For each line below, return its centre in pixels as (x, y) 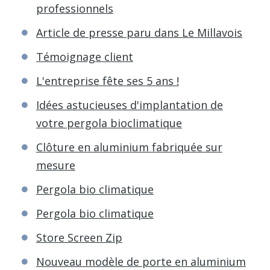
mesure (55, 165)
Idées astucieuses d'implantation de (129, 105)
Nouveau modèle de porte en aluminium (141, 261)
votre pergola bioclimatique (109, 123)
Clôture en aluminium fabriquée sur (129, 147)
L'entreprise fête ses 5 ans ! (107, 80)
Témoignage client (84, 56)
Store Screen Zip (79, 237)
